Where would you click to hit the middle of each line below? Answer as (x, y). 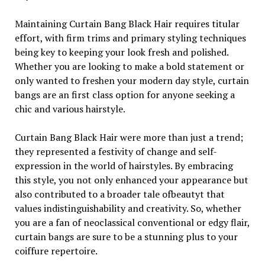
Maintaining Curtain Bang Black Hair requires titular (127, 24)
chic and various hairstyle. (70, 109)
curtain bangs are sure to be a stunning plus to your (126, 237)
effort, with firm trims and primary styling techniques (130, 38)
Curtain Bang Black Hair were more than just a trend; (129, 137)
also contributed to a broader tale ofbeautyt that (119, 194)
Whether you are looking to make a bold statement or (129, 66)
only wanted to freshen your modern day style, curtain (132, 80)
